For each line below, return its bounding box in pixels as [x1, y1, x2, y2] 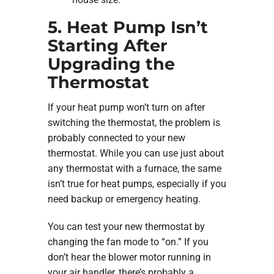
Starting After [47, 35, 168, 56]
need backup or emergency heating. [47, 193, 201, 205]
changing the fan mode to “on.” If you [47, 236, 209, 248]
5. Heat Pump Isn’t [47, 17, 208, 37]
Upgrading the [47, 53, 175, 74]
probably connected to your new [47, 132, 185, 144]
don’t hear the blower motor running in [47, 251, 211, 263]
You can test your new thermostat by [47, 221, 205, 232]
